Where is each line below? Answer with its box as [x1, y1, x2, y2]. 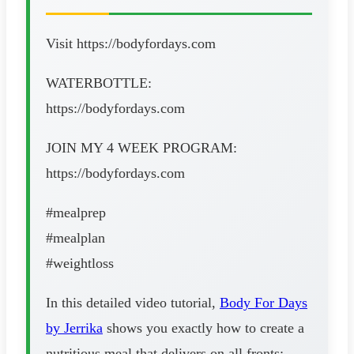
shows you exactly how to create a [103, 319, 304, 336]
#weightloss [46, 254, 114, 271]
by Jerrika [46, 319, 103, 336]
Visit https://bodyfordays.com [46, 35, 216, 51]
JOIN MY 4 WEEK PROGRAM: [46, 139, 237, 156]
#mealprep [46, 204, 106, 220]
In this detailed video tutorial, [46, 294, 220, 311]
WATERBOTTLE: [46, 74, 152, 91]
